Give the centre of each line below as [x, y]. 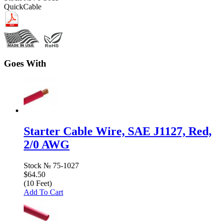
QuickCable [23, 6]
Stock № [37, 166]
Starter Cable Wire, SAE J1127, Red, [118, 131]
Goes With [25, 64]
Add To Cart [43, 192]
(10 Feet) [38, 183]
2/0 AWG [47, 145]
